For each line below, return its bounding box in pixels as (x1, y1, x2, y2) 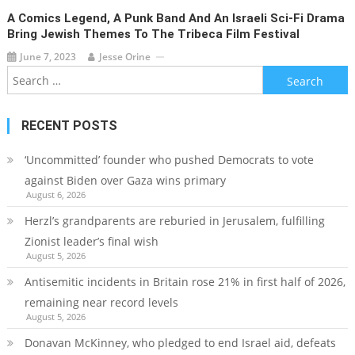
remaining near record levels (24, 295, 178, 311)
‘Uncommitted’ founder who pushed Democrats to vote (24, 152, 314, 168)
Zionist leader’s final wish (24, 234, 158, 250)
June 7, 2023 (20, 50, 77, 64)
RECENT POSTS (21, 118, 117, 134)
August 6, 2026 (25, 189, 86, 201)
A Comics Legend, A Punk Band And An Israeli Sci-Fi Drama (7, 11, 345, 26)
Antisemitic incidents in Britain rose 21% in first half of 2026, (24, 274, 345, 290)
